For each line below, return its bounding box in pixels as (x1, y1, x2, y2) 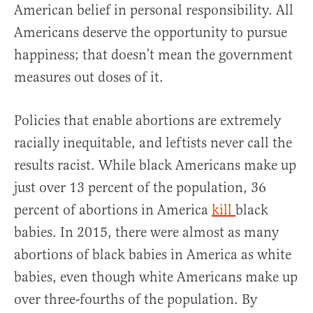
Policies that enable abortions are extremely (14, 111, 281, 129)
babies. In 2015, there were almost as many (14, 223, 279, 241)
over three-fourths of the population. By (14, 290, 257, 308)
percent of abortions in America (14, 201, 212, 219)
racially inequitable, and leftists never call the (14, 133, 292, 152)
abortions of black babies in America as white (14, 245, 291, 263)
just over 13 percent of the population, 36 (14, 178, 266, 196)
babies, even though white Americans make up (14, 268, 298, 286)
